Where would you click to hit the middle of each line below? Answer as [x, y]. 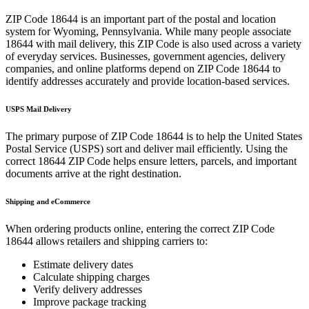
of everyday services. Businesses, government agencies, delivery [146, 56]
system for [29, 31]
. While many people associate [225, 31]
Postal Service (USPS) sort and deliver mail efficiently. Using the [147, 148]
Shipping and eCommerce [48, 201]
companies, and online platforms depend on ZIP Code [124, 69]
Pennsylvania [130, 31]
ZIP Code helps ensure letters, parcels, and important [181, 161]
